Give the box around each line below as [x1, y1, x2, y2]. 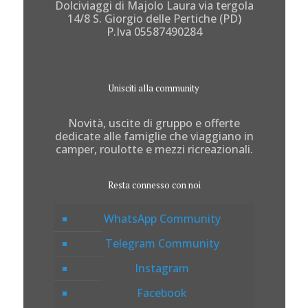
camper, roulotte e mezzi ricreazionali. [55, 141, 253, 157]
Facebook [137, 285, 187, 300]
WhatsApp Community [103, 210, 221, 226]
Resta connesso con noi [107, 178, 201, 191]
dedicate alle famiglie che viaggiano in [54, 128, 254, 144]
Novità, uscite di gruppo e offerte [68, 115, 240, 131]
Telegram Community [104, 235, 219, 251]
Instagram [135, 260, 189, 276]
